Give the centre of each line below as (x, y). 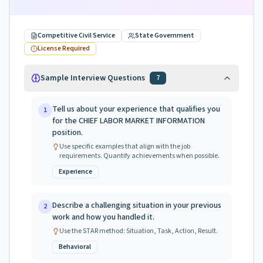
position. (68, 133)
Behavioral (75, 247)
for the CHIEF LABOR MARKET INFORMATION (129, 121)
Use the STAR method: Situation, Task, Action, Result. (139, 231)
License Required (64, 48)
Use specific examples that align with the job (125, 146)
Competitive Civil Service (76, 36)
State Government (165, 36)
